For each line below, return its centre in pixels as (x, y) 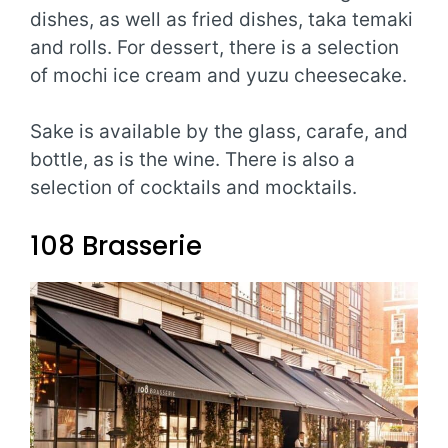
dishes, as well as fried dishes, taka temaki (221, 19)
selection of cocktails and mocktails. (193, 188)
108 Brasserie (116, 245)
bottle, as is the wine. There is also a (192, 160)
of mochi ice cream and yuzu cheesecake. (218, 75)
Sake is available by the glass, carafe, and (219, 132)
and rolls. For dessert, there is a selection (214, 47)
